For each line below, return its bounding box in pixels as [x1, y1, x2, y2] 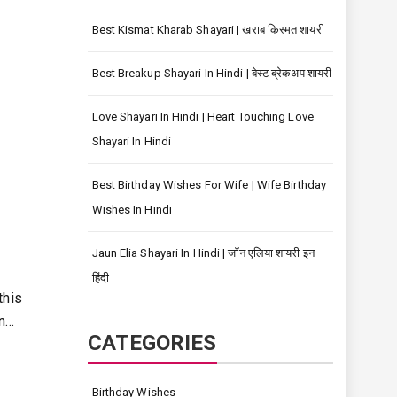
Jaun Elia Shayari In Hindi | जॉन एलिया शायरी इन [91, 246, 315, 260]
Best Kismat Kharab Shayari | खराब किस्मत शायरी [91, 23, 324, 36]
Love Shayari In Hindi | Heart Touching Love [91, 110, 314, 123]
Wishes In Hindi [91, 203, 172, 216]
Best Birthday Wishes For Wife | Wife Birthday [91, 178, 327, 191]
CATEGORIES [87, 331, 217, 355]
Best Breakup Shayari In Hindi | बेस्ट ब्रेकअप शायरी [91, 66, 331, 80]
